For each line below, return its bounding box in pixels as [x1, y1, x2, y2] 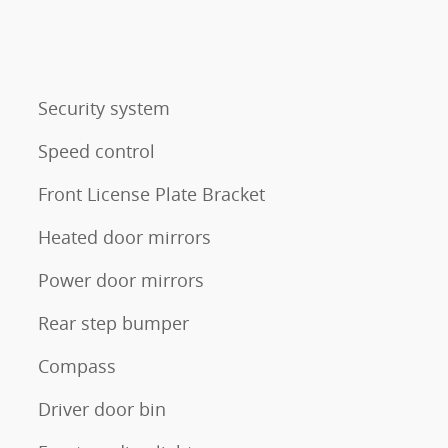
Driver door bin [38, 396, 166, 421]
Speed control [38, 138, 155, 163]
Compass [38, 353, 116, 378]
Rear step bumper [38, 310, 189, 335]
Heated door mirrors [38, 224, 211, 249]
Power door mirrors [38, 267, 204, 292]
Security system [38, 95, 170, 120]
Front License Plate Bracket [38, 181, 265, 206]
